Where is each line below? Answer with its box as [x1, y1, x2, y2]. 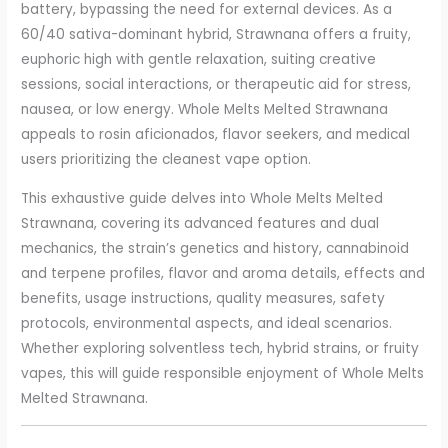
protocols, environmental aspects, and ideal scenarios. [21, 314, 393, 334]
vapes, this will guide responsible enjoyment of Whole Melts [21, 364, 425, 384]
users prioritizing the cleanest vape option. [21, 150, 312, 170]
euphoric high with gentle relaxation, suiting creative [21, 50, 377, 70]
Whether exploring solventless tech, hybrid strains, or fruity [21, 339, 420, 359]
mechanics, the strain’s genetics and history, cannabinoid [21, 239, 410, 259]
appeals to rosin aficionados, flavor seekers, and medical [21, 125, 411, 145]
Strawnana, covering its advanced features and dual [21, 214, 380, 234]
